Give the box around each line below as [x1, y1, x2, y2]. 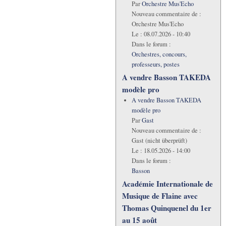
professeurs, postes [131, 60, 180, 69]
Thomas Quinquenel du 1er [122, 202, 211, 213]
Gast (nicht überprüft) [131, 136, 187, 145]
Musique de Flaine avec [122, 190, 198, 201]
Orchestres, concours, [131, 49, 187, 59]
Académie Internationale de [122, 178, 213, 189]
